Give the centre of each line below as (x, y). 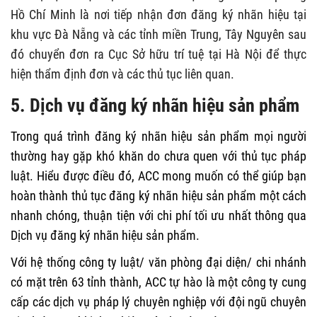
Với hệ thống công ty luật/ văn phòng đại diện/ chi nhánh (158, 263)
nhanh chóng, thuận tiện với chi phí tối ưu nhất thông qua (158, 216)
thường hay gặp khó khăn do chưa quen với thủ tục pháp (158, 156)
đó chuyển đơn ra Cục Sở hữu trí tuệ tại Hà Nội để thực (158, 54)
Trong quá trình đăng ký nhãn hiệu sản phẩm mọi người (158, 137)
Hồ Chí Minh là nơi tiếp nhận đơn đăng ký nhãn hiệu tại (158, 15)
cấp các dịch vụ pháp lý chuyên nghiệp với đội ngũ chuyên (158, 302)
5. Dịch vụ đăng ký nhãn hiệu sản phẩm (157, 106)
